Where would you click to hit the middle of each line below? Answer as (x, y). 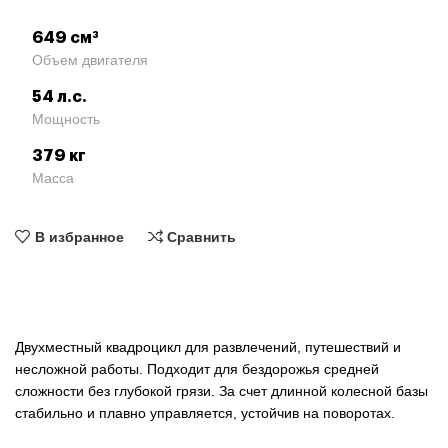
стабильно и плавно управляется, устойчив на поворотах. (205, 413)
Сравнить (202, 236)
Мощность (66, 119)
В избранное (79, 236)
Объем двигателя (90, 60)
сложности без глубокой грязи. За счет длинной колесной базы (221, 391)
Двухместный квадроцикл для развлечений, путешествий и (208, 347)
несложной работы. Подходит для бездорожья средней (197, 369)
